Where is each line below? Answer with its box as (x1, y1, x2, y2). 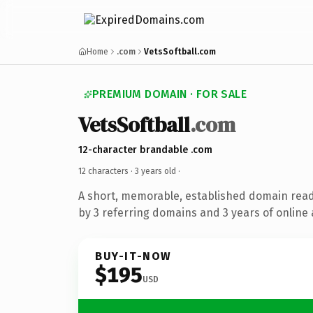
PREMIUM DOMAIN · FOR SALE (92, 87, 247, 101)
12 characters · (78, 166, 135, 176)
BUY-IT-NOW (95, 249, 172, 263)
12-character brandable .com (78, 143, 212, 156)
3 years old (135, 166, 176, 176)
